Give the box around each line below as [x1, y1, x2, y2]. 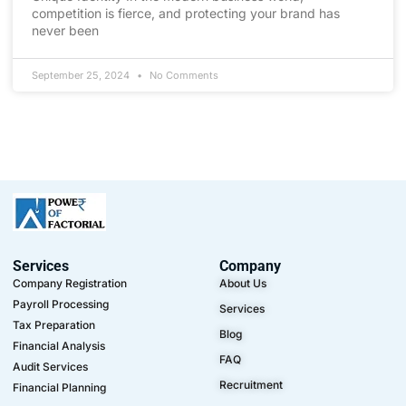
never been [32, 23, 99, 38]
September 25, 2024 [32, 69, 132, 82]
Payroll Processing [13, 297, 109, 311]
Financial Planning [13, 381, 106, 394]
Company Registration [13, 276, 127, 290]
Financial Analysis [13, 339, 105, 353]
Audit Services [13, 360, 88, 373]
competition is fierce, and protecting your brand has [32, 5, 340, 21]
